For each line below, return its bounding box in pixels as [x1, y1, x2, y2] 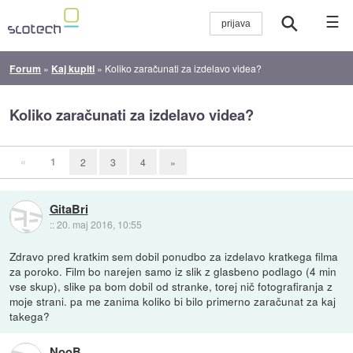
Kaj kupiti [51, 61, 95, 76]
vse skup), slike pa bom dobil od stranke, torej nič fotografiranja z [9, 277, 333, 294]
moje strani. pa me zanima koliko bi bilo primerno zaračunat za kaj [9, 292, 336, 309]
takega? [9, 307, 50, 324]
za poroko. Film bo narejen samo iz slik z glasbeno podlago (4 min [9, 262, 337, 279]
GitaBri [49, 199, 88, 217]
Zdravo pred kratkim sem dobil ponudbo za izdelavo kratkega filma [9, 247, 339, 264]
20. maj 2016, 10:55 [56, 217, 142, 231]
